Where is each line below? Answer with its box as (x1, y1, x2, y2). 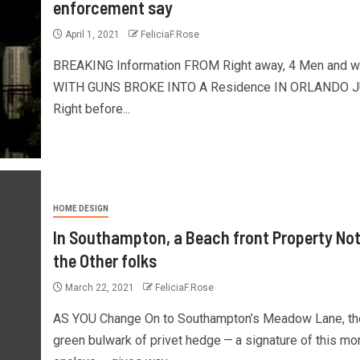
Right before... (52, 100, 130, 117)
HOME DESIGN (52, 203, 108, 213)
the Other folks (52, 249, 157, 271)
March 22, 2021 (62, 281, 137, 293)
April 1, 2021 (62, 28, 122, 40)
